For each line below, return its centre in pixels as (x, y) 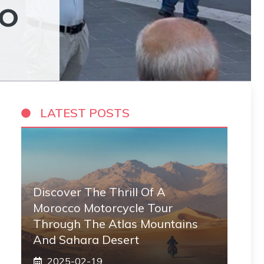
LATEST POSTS (85, 113)
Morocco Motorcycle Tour (103, 208)
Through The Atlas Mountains (115, 224)
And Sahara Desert (86, 240)
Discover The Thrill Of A (99, 192)
